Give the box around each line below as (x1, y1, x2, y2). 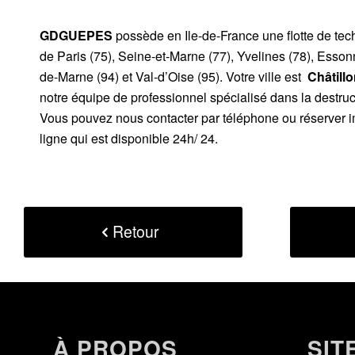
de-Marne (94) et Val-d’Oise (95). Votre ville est (40, 67, 304, 86)
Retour (113, 220, 159, 242)
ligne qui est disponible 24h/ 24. (40, 128, 218, 147)
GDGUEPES (40, 25, 113, 44)
